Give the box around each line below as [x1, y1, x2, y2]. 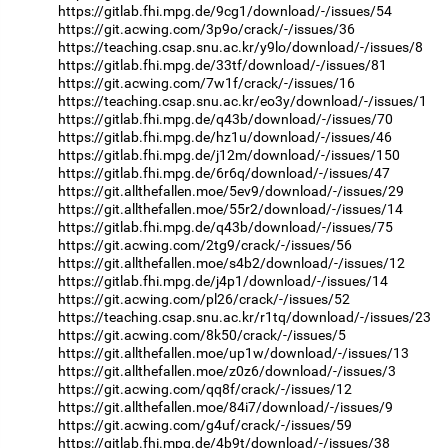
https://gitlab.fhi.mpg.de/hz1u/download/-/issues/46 [58, 129, 392, 146]
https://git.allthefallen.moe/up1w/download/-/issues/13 [58, 345, 409, 362]
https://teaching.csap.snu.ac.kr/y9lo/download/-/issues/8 [58, 39, 423, 56]
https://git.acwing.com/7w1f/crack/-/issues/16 [58, 75, 355, 92]
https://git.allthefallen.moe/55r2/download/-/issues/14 [58, 201, 403, 218]
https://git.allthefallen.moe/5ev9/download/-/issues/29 [58, 183, 404, 200]
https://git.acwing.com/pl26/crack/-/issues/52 [58, 291, 350, 308]
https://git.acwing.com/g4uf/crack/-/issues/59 [58, 417, 352, 434]
